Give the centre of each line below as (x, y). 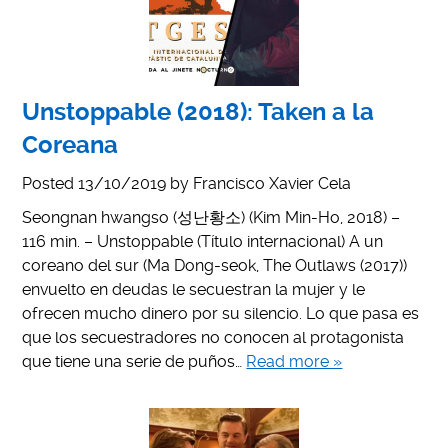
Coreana (70, 144)
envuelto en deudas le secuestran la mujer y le (194, 289)
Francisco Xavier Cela (272, 183)
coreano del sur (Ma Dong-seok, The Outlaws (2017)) (215, 265)
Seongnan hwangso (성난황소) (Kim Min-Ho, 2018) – (211, 217)
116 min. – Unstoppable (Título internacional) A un (203, 241)
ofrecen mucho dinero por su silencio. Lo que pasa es (221, 313)
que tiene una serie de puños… (134, 361)
